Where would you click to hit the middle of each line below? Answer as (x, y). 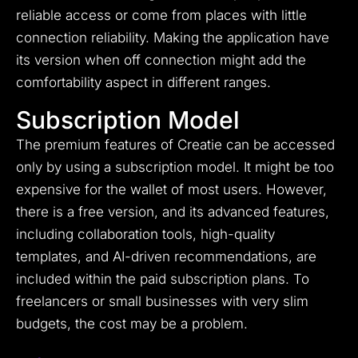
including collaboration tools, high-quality (145, 235)
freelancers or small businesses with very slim (162, 302)
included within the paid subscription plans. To (163, 279)
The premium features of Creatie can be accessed (175, 145)
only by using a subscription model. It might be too (175, 167)
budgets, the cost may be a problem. (132, 324)
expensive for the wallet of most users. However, (171, 190)
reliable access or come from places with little (161, 16)
